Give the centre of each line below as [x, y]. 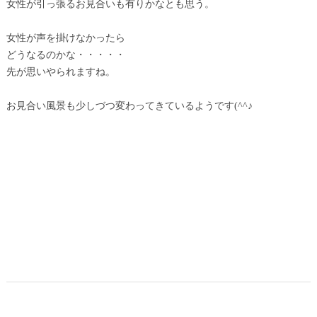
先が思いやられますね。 [60, 71]
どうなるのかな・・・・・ [65, 54]
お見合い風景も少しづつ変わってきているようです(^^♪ [129, 105]
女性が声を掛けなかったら [65, 38]
